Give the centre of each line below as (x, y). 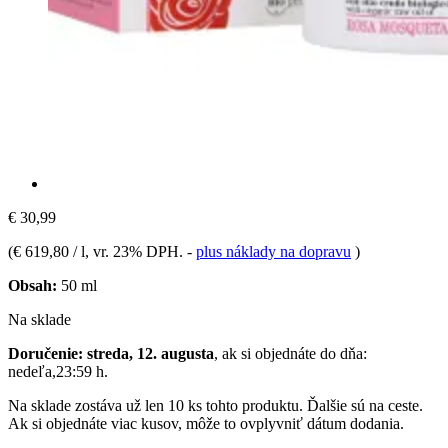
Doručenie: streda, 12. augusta (111, 353)
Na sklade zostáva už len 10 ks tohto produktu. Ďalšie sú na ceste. (215, 405)
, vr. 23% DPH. (136, 251)
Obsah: (32, 285)
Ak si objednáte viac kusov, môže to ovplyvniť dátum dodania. (206, 423)
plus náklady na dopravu (273, 251)
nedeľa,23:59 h (56, 371)
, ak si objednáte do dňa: (290, 353)
